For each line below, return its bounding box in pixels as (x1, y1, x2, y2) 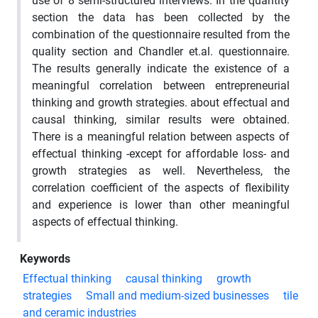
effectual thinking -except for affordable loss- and (32, 146, 290, 160)
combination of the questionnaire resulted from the (32, 27, 290, 41)
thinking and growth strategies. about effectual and (32, 95, 290, 109)
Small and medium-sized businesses (86, 288, 269, 302)
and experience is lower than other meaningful (32, 197, 290, 212)
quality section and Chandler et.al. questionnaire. (32, 44, 290, 58)
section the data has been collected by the (32, 10, 290, 24)
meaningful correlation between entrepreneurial (32, 78, 290, 92)
